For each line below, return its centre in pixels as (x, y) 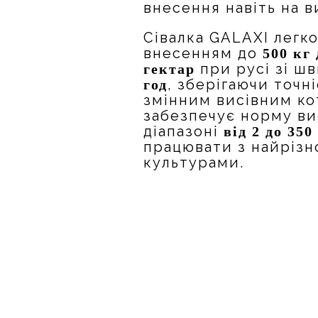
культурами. (194, 163)
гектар (170, 69)
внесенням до (203, 53)
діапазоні (184, 131)
